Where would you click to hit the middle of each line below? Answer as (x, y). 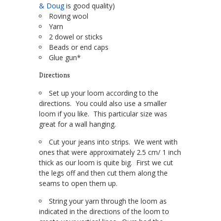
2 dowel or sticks (76, 37)
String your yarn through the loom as (108, 201)
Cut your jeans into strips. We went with (113, 142)
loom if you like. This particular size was (103, 114)
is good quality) (90, 6)
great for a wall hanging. (77, 124)
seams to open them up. (78, 184)
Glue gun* (65, 58)
